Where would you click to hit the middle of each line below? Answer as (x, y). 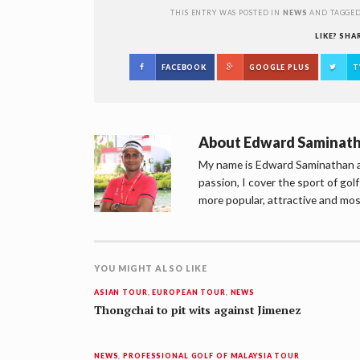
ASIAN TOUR (121, 292)
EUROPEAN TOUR (189, 292)
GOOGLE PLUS (280, 67)
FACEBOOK (184, 67)
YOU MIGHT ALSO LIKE (151, 269)
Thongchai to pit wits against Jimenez (198, 311)
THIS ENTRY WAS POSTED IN (227, 13)
